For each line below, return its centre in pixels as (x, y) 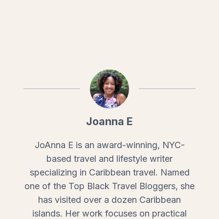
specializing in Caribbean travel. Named (109, 172)
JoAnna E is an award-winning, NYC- (109, 145)
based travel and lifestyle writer (109, 158)
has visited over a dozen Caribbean (109, 199)
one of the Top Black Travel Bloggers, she (109, 186)
